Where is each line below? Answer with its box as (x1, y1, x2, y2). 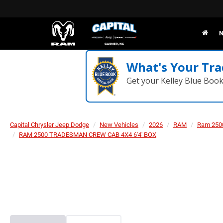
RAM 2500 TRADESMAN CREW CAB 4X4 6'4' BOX (19, 131, 156, 138)
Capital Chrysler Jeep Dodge (10, 121, 89, 128)
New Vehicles (100, 121, 138, 128)
